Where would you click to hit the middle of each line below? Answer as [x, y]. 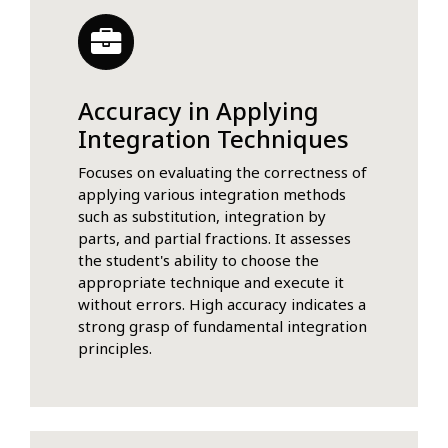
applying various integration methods [212, 193]
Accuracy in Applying [198, 110]
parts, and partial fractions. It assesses [214, 237]
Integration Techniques [213, 138]
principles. [115, 347]
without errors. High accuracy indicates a [222, 303]
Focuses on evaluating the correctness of [222, 171]
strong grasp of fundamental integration [222, 325]
